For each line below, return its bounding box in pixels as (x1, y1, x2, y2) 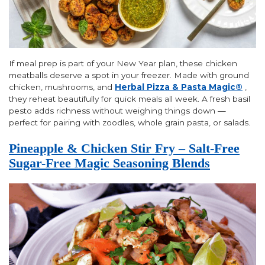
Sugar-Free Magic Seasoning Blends (9, 156, 210, 170)
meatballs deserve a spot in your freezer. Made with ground (9, 70, 249, 80)
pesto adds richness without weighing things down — (9, 106, 226, 116)
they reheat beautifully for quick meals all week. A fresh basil (9, 94, 250, 104)
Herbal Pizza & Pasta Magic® (115, 82, 243, 92)
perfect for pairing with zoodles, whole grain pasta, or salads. (9, 118, 250, 128)
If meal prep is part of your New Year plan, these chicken (9, 59, 237, 69)
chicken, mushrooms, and (9, 82, 115, 92)
